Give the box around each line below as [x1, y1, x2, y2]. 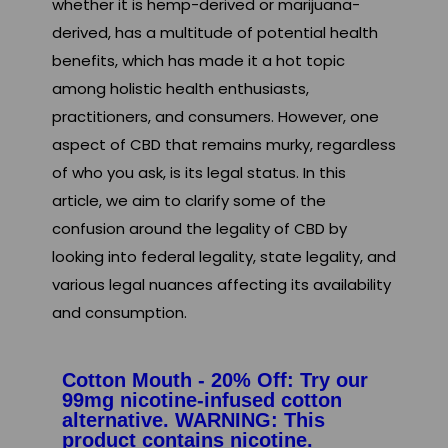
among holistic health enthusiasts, [52, 78, 309, 100]
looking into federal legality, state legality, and [52, 246, 396, 268]
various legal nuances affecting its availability [52, 274, 391, 296]
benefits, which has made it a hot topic [52, 50, 345, 72]
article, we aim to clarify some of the [52, 190, 326, 212]
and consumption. [52, 302, 187, 324]
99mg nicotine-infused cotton [62, 389, 342, 412]
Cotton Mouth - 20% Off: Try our [62, 369, 368, 392]
